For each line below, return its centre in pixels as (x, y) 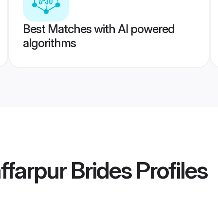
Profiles (169, 170)
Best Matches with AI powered (99, 29)
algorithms (49, 43)
